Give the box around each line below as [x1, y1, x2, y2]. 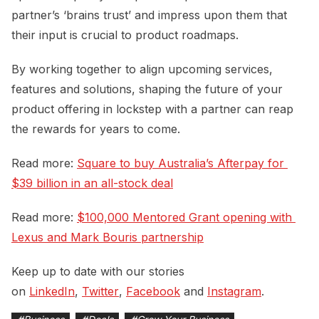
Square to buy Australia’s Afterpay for [77, 155, 284, 170]
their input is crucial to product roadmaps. [11, 27, 239, 42]
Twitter [82, 283, 119, 298]
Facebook [126, 283, 180, 298]
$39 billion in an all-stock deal [11, 175, 173, 190]
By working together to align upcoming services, [11, 61, 273, 76]
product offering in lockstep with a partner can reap [11, 101, 293, 116]
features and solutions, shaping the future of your [11, 81, 283, 96]
